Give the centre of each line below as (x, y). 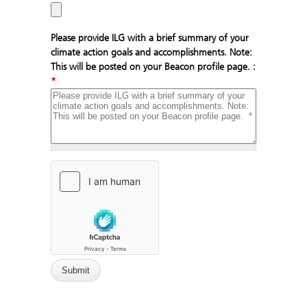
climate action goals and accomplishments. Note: (151, 52)
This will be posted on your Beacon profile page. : (153, 66)
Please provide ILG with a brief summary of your (150, 38)
